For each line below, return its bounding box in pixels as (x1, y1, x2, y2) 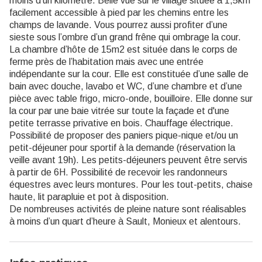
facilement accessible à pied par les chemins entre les (9, 8, 229, 18)
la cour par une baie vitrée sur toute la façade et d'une (9, 106, 229, 116)
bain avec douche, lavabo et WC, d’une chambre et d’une (9, 81, 242, 92)
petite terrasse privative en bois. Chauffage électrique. (9, 118, 233, 129)
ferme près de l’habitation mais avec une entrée (9, 57, 204, 67)
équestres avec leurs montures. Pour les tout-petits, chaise (9, 180, 253, 190)
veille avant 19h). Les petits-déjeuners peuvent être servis (9, 155, 247, 166)
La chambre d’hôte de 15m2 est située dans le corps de (9, 44, 237, 55)
